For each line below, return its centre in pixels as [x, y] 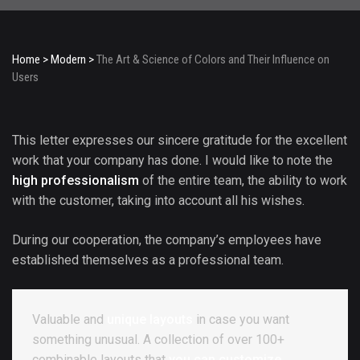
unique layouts [150, 319]
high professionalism [76, 180]
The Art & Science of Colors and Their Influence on [213, 59]
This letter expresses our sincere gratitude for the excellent [180, 140]
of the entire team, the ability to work [243, 180]
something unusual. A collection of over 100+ [158, 340]
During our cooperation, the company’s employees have [167, 240]
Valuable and [70, 319]
